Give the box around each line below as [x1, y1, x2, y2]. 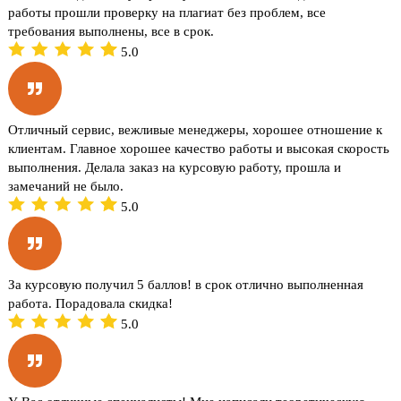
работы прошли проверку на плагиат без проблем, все [8, 4, 327, 20]
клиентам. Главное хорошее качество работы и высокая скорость [8, 141, 390, 156]
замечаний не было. [8, 178, 124, 193]
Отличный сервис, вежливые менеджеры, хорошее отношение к [8, 122, 383, 137]
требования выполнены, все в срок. [8, 23, 215, 38]
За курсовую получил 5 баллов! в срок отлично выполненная [8, 277, 364, 292]
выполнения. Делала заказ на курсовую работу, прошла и [8, 159, 342, 175]
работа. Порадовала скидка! [8, 295, 174, 311]
